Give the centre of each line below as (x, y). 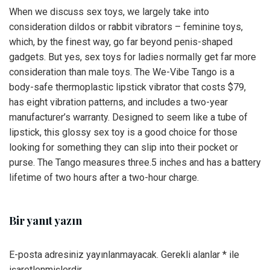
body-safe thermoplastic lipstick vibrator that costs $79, (127, 87)
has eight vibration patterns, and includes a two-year (118, 102)
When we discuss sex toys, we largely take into (109, 12)
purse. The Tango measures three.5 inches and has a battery (135, 162)
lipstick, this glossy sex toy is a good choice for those (123, 132)
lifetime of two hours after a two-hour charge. (104, 177)
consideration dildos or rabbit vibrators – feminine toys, (126, 27)
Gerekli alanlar (192, 255)
